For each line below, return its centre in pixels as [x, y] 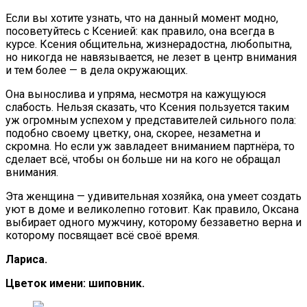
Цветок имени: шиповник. [75, 283]
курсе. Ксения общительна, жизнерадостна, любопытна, [149, 44]
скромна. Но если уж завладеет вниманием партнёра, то [150, 146]
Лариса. [26, 259]
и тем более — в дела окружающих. [97, 70]
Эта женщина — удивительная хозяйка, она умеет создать [153, 196]
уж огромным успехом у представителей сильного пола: [151, 120]
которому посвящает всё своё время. [102, 235]
